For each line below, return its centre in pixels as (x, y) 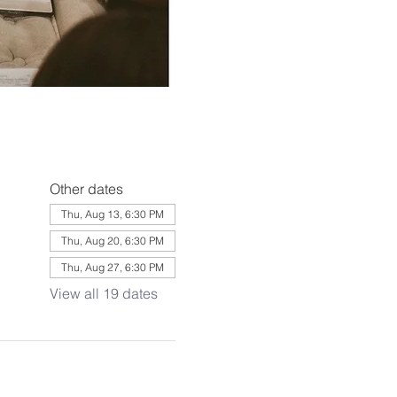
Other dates (86, 189)
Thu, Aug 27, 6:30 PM (112, 267)
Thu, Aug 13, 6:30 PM (112, 214)
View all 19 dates (103, 293)
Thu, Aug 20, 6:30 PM (112, 241)
